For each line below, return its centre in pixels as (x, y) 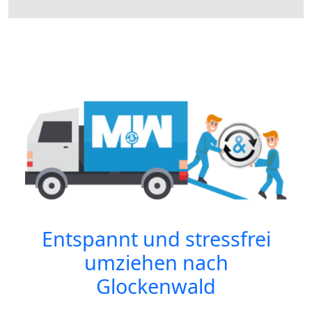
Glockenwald (156, 286)
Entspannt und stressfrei (156, 239)
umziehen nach (156, 263)
